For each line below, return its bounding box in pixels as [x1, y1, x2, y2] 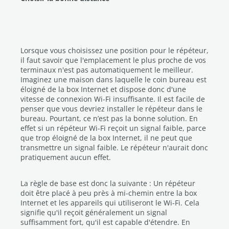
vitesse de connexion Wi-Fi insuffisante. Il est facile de [20, 94, 205, 104]
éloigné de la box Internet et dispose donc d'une [20, 84, 186, 95]
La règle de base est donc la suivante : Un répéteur [20, 178, 195, 189]
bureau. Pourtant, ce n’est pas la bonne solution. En [20, 113, 198, 124]
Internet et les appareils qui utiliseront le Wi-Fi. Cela [20, 198, 199, 208]
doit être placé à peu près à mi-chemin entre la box [20, 188, 197, 198]
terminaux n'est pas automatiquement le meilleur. [20, 65, 193, 75]
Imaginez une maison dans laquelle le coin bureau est [20, 75, 207, 85]
